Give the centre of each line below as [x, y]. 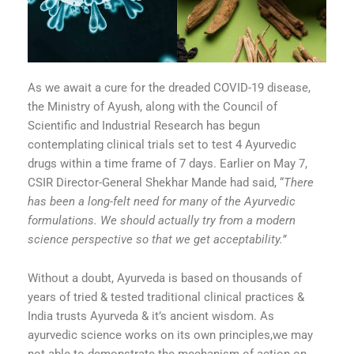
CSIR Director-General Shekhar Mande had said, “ [156, 182]
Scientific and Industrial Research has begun [144, 125]
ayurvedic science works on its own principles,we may [170, 335]
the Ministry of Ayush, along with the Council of [153, 106]
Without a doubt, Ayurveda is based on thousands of [165, 279]
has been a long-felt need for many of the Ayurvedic [162, 201]
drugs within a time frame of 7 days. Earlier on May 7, [168, 163]
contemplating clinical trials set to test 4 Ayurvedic [162, 144]
